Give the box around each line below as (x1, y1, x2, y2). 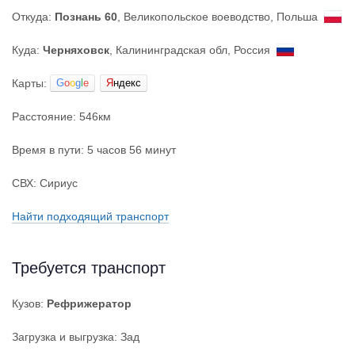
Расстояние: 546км (12, 110, 111, 123)
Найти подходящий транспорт (12, 210, 169, 223)
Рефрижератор (47, 297, 132, 310)
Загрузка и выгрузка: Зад (12, 330, 139, 343)
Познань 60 (55, 10, 117, 23)
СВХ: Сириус (12, 177, 78, 189)
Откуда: (12, 10, 55, 23)
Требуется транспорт (12, 258, 166, 277)
